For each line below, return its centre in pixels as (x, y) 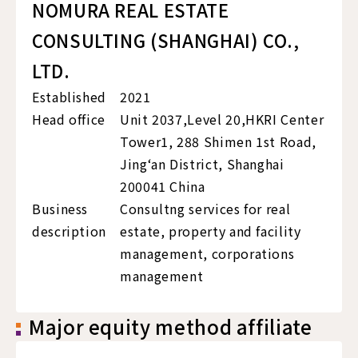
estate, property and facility (211, 231)
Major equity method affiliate (171, 327)
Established (70, 97)
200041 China (163, 187)
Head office (69, 119)
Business (60, 209)
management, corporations (207, 254)
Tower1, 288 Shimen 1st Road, (218, 142)
